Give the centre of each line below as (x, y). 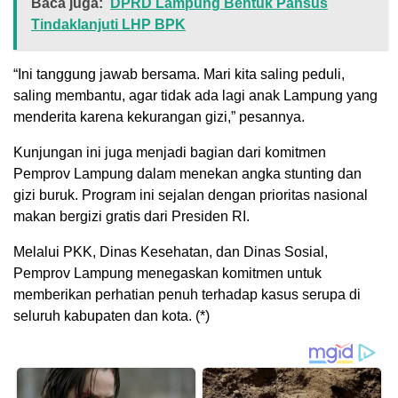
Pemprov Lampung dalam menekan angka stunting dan (187, 173)
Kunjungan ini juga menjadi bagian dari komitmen (170, 152)
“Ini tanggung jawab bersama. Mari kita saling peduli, (179, 74)
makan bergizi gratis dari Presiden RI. (131, 216)
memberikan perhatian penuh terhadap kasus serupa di (187, 294)
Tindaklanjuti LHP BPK (108, 24)
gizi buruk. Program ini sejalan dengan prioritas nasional (191, 195)
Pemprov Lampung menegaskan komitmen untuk (167, 273)
